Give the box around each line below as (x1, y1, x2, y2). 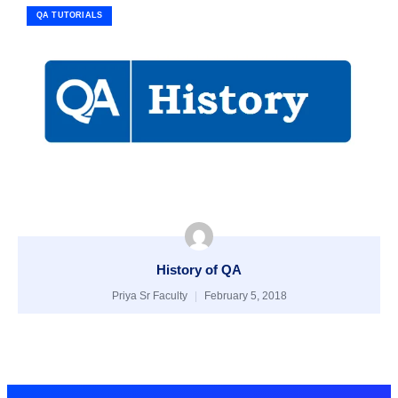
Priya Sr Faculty (111, 290, 190, 303)
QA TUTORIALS (36, 11, 103, 20)
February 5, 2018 (201, 290, 287, 303)
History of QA (156, 262, 242, 278)
